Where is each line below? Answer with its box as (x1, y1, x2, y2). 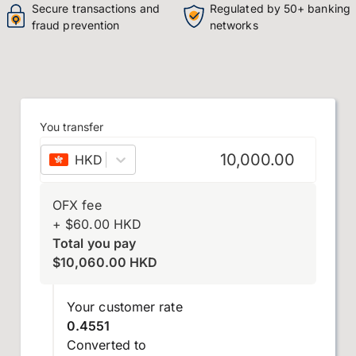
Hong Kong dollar (117, 152, 222, 168)
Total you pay (52, 235, 137, 251)
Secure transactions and (32, 2, 160, 15)
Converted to (67, 337, 147, 353)
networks (210, 18, 258, 32)
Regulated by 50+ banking (210, 2, 350, 15)
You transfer (40, 120, 103, 133)
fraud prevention (32, 18, 120, 32)
